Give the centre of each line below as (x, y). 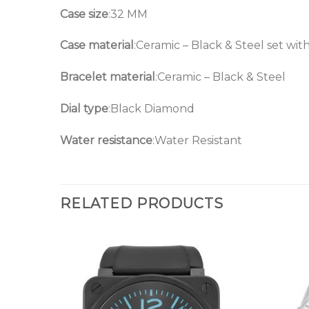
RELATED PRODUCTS (142, 203)
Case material (97, 46)
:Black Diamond (151, 109)
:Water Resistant (197, 140)
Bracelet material (108, 77)
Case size (84, 14)
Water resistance (106, 140)
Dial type (84, 109)
